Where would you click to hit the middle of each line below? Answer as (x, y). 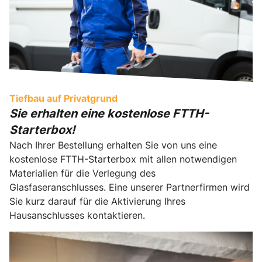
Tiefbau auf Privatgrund (63, 99)
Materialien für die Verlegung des (82, 173)
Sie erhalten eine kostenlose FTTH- (109, 114)
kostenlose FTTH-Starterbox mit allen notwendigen (123, 159)
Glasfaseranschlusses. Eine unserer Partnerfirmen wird (130, 187)
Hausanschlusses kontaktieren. (77, 216)
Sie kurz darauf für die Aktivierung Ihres (97, 201)
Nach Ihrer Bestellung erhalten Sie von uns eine (113, 145)
